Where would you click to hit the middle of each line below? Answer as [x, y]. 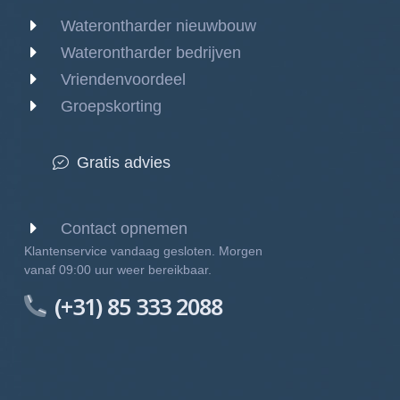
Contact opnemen [124, 229]
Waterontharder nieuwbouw [158, 25]
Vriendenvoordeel [123, 79]
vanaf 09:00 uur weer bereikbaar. [118, 270]
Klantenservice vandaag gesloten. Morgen [143, 251]
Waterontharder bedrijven [151, 52]
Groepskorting [111, 106]
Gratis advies [124, 162]
